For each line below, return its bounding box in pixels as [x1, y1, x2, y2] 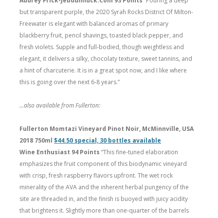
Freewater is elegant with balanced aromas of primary [19, 19, 168, 28]
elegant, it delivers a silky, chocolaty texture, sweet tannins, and [19, 54, 192, 63]
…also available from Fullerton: [19, 101, 100, 109]
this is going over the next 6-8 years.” [19, 77, 120, 86]
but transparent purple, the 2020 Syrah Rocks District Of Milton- [19, 7, 193, 16]
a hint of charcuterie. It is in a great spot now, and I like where [19, 66, 187, 74]
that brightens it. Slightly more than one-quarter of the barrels [19, 206, 189, 215]
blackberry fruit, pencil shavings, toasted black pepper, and [19, 31, 183, 39]
